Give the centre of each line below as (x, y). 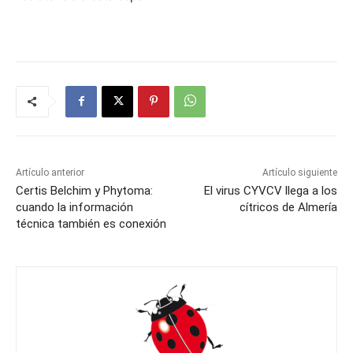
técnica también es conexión (91, 224)
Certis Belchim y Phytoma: (84, 191)
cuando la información (74, 208)
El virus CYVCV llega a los (270, 191)
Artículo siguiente (299, 173)
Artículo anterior (50, 173)
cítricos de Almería (288, 208)
